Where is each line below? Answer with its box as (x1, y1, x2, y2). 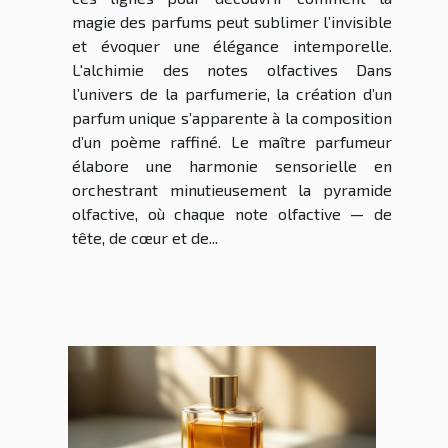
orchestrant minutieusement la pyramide (72, 180, 392, 200)
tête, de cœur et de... (72, 228, 218, 248)
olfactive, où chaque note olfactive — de (72, 204, 392, 224)
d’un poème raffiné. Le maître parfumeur (72, 132, 392, 152)
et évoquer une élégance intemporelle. (72, 36, 392, 56)
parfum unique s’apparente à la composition (72, 108, 392, 128)
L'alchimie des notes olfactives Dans (72, 60, 392, 80)
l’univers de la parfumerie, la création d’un (72, 84, 392, 104)
